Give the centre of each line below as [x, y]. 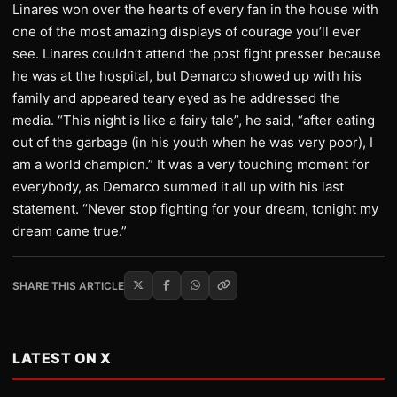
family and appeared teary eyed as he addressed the [176, 98]
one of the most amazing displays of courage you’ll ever [187, 31]
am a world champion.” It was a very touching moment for [191, 164]
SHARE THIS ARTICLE [68, 285]
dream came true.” [70, 231]
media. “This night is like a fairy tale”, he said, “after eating [194, 120]
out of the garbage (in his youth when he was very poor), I [193, 142]
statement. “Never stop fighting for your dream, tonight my [195, 209]
